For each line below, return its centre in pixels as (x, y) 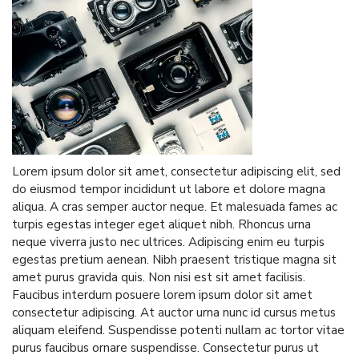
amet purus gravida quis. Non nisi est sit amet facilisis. (159, 277)
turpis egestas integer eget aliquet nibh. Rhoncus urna (161, 224)
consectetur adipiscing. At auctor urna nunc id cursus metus (174, 312)
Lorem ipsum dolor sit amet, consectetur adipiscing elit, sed (176, 171)
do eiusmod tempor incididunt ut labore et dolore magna (169, 189)
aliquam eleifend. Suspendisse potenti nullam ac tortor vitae (178, 330)
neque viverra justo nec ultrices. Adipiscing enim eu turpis (168, 242)
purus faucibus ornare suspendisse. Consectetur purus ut (165, 347)
